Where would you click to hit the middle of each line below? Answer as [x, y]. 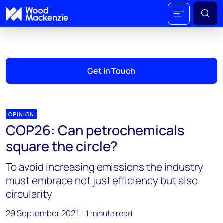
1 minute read [109, 213]
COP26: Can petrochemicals [95, 130]
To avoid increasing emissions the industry [105, 167]
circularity [29, 194]
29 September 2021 [42, 213]
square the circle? [62, 146]
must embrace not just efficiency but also [102, 180]
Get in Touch [111, 71]
